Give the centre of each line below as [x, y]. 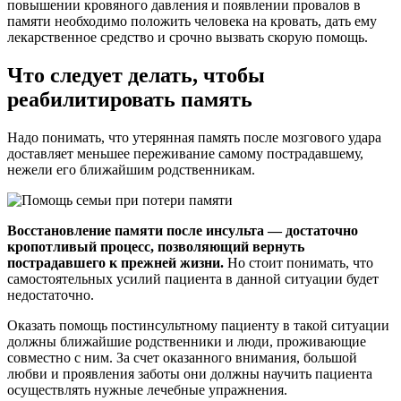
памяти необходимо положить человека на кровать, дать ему [192, 21]
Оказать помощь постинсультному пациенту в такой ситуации [198, 325]
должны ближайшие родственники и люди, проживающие [187, 341]
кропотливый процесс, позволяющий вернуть [156, 246]
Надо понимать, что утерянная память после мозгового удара [194, 137]
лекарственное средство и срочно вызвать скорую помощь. [188, 37]
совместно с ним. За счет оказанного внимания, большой [182, 357]
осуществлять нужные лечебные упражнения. [147, 389]
